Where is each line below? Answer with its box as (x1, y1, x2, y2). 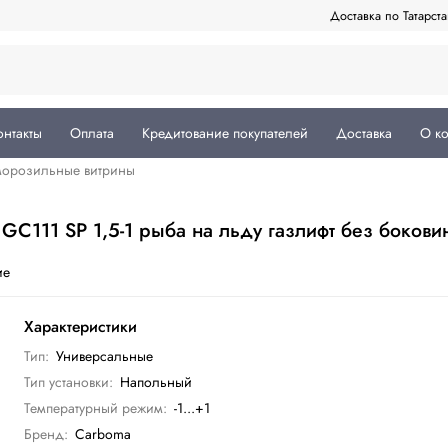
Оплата (69, 123, 114, 144)
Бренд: (24, 424, 69, 445)
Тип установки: (24, 372, 114, 393)
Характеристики (24, 315, 138, 339)
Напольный (120, 372, 193, 393)
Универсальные (56, 346, 154, 367)
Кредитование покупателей (141, 123, 308, 144)
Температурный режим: (24, 398, 168, 419)
